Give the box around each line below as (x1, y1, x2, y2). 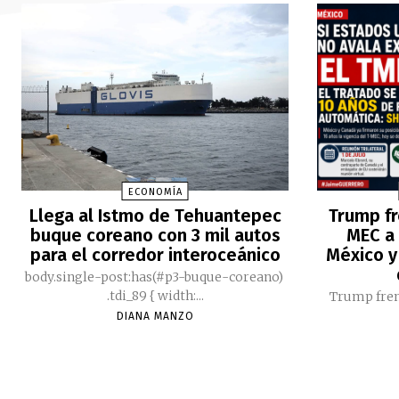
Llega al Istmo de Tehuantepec (28, 204, 281, 226)
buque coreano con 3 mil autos (29, 224, 281, 246)
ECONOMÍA (127, 185, 183, 198)
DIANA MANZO (116, 309, 194, 322)
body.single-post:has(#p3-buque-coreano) (25, 268, 286, 285)
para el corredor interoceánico (29, 243, 281, 265)
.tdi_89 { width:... (157, 287, 204, 304)
